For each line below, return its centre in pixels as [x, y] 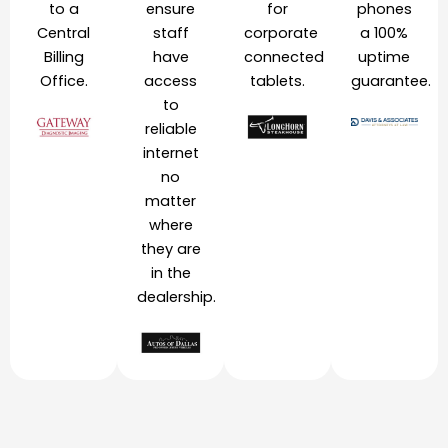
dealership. [176, 297]
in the [170, 273]
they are [170, 249]
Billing [63, 57]
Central [63, 33]
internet [170, 153]
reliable [170, 129]
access [170, 81]
